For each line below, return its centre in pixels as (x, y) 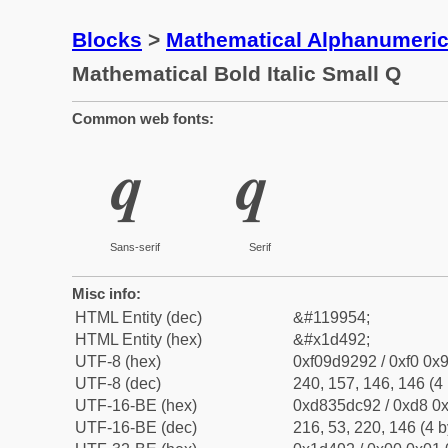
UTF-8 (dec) (118, 383)
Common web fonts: (143, 118)
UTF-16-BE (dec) (136, 427)
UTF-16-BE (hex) (136, 405)
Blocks (107, 39)
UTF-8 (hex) (118, 361)
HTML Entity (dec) (138, 317)
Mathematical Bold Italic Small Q (236, 73)
